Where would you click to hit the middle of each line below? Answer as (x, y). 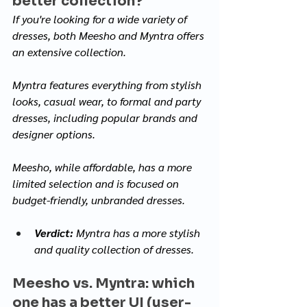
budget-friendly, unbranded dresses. (99, 199)
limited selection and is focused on (97, 183)
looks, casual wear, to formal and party (108, 101)
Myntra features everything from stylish (108, 84)
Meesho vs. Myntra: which (105, 283)
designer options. (54, 134)
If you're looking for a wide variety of (101, 19)
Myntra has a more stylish (138, 232)
